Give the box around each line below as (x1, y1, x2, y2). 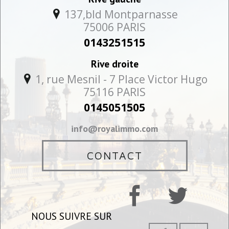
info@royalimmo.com (71, 122, 158, 134)
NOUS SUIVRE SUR (31, 209, 112, 222)
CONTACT (86, 149, 143, 162)
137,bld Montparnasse (64, 7, 178, 21)
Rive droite (90, 57, 139, 70)
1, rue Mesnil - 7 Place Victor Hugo (35, 72, 208, 86)
